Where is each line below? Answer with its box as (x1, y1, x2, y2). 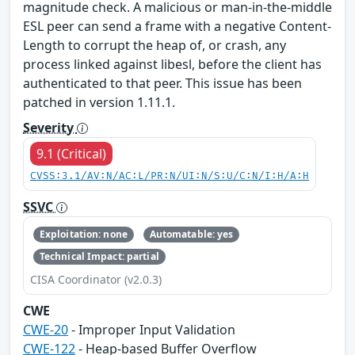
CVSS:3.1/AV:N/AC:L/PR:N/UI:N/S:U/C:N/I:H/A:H (30, 170, 309, 182)
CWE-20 (23, 321, 68, 339)
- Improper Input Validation (68, 321, 235, 339)
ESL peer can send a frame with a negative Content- (23, 17, 331, 35)
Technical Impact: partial (39, 250, 159, 264)
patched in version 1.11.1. (23, 93, 175, 111)
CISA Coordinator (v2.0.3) (30, 272, 162, 288)
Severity (23, 118, 77, 136)
